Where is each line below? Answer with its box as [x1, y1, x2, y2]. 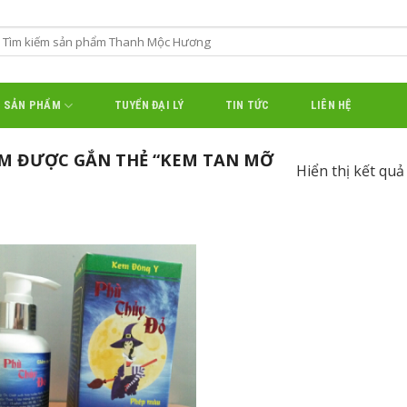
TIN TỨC [224, 98, 270, 112]
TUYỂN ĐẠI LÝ [114, 98, 184, 112]
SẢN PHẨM [3, 98, 61, 112]
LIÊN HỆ [310, 98, 352, 112]
